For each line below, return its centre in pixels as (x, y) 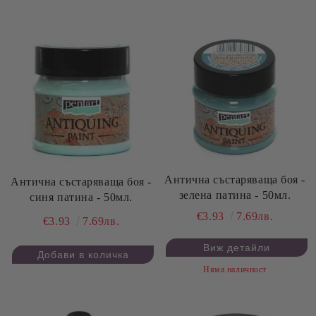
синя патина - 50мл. (81, 197)
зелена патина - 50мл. (235, 195)
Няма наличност (235, 270)
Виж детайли (237, 248)
